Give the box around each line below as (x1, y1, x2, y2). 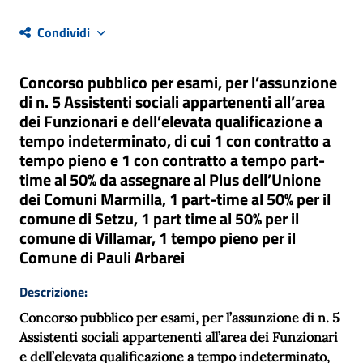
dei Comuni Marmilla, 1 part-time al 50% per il (19, 186, 331, 211)
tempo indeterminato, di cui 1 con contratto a (19, 127, 331, 153)
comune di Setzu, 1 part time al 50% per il (19, 205, 299, 231)
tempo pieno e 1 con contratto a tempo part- (19, 147, 325, 173)
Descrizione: (19, 281, 88, 301)
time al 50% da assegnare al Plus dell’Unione (19, 166, 321, 192)
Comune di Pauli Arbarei (19, 244, 185, 270)
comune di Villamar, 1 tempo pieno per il (19, 224, 296, 250)
